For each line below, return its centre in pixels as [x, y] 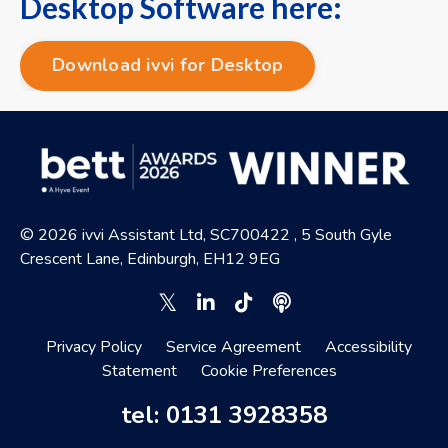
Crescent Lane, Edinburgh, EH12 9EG [150, 258]
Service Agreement [233, 346]
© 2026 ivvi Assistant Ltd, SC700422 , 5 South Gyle [206, 234]
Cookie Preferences [268, 370]
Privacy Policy [94, 346]
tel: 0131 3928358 [224, 414]
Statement [139, 370]
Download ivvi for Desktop [168, 65]
